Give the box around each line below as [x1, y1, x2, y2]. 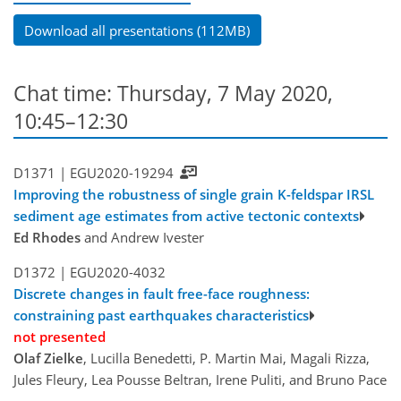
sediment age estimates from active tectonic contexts [13, 207, 359, 226]
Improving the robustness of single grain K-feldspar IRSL [13, 185, 374, 204]
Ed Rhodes [13, 228, 81, 247]
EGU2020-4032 [69, 263, 166, 282]
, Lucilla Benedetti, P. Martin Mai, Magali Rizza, [83, 349, 370, 368]
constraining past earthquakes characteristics [13, 306, 309, 325]
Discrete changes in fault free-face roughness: [13, 285, 310, 303]
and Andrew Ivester [81, 228, 204, 247]
